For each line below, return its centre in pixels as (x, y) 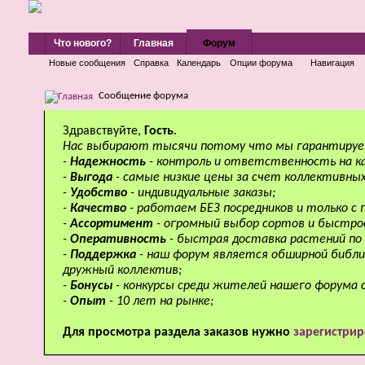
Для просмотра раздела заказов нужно (178, 332)
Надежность (110, 162)
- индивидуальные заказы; (203, 193)
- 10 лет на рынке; (161, 301)
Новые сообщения (87, 63)
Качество (100, 209)
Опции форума (261, 63)
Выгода (93, 178)
